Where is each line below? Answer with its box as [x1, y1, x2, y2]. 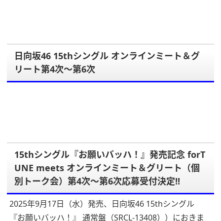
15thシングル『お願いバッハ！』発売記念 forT [14, 148, 205, 161]
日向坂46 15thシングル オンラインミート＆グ [14, 50, 200, 62]
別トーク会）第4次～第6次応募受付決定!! [14, 175, 180, 187]
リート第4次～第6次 [14, 63, 95, 75]
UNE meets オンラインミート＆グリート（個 [14, 162, 200, 174]
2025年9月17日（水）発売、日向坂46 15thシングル [9, 198, 194, 210]
